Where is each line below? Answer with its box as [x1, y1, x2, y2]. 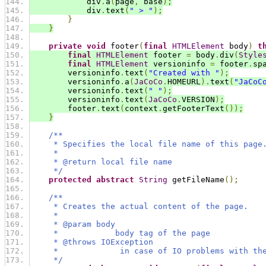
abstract [96, 175, 134, 185]
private [49, 42, 82, 51]
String [139, 175, 167, 185]
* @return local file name [30, 157, 172, 167]
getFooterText [163, 104, 224, 113]
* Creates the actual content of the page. [30, 202, 248, 211]
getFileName [167, 175, 224, 185]
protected [49, 175, 91, 185]
